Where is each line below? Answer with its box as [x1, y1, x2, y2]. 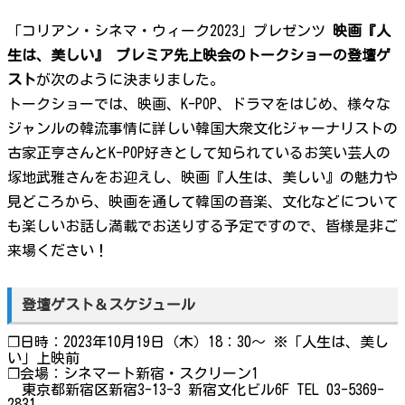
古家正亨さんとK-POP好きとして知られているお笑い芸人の [7, 145, 391, 160]
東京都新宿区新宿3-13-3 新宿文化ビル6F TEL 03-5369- [7, 382, 384, 398]
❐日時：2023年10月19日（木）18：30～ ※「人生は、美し [7, 334, 389, 350]
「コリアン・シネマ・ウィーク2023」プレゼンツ [7, 23, 333, 38]
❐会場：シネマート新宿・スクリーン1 [7, 366, 259, 381]
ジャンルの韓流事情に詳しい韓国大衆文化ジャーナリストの [7, 120, 398, 136]
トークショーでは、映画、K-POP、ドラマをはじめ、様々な [7, 96, 391, 111]
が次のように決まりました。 [36, 71, 224, 87]
